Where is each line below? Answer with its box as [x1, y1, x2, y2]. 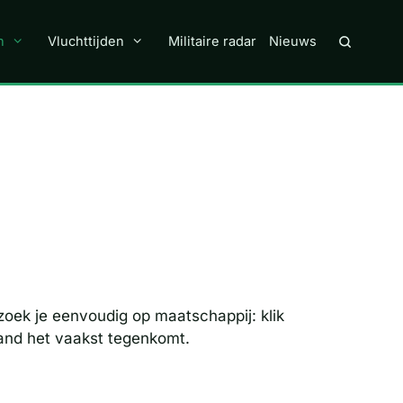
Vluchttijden [48, 33, 125, 49]
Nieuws [269, 33, 317, 49]
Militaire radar [168, 33, 256, 49]
